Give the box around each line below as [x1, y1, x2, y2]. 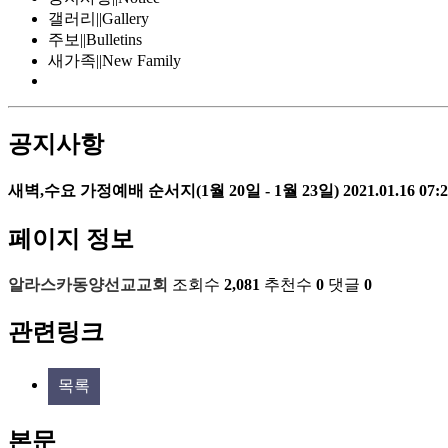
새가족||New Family [48, 52, 181, 69]
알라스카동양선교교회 [8, 276, 168, 294]
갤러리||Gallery [48, 10, 149, 27]
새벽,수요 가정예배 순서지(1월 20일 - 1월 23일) [8, 182, 343, 200]
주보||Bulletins [48, 31, 142, 48]
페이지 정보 [8, 226, 134, 253]
